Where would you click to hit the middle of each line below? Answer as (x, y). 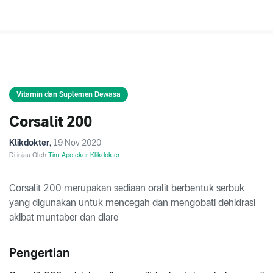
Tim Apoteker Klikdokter (84, 155)
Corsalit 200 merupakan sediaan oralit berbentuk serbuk (127, 188)
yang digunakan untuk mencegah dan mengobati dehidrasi (132, 203)
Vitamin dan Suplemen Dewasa (69, 95)
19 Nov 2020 (77, 143)
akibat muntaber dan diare (64, 218)
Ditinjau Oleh (29, 155)
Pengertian (40, 253)
